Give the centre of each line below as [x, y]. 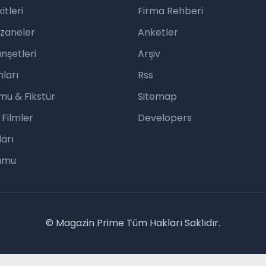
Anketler [158, 32]
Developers [165, 118]
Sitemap [157, 96]
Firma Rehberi [170, 11]
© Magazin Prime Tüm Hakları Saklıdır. [133, 223]
